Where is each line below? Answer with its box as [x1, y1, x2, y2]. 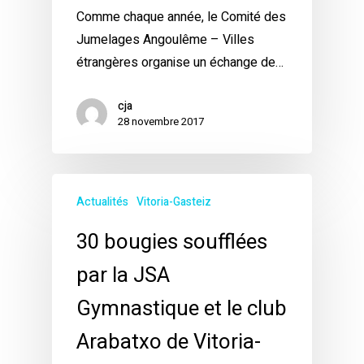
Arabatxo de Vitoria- [76, 327, 261, 358]
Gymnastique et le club [76, 293, 287, 325]
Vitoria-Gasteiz [136, 193, 211, 211]
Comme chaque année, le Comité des [76, 7, 286, 28]
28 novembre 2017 [118, 114, 204, 130]
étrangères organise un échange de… [76, 53, 284, 73]
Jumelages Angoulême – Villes [76, 30, 254, 50]
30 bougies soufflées [76, 227, 267, 258]
